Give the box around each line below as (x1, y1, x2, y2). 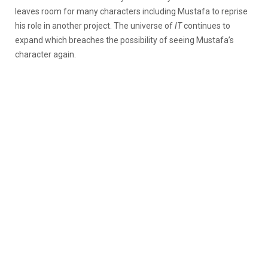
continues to (184, 20, 230, 31)
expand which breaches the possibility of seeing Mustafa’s (15, 35, 234, 45)
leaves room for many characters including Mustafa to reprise (15, 6, 248, 16)
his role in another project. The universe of (15, 20, 175, 31)
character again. (15, 49, 78, 59)
